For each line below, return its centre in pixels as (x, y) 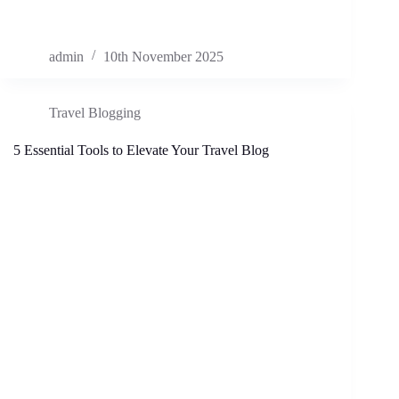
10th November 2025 (163, 57)
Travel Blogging (95, 113)
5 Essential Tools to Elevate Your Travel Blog (141, 151)
